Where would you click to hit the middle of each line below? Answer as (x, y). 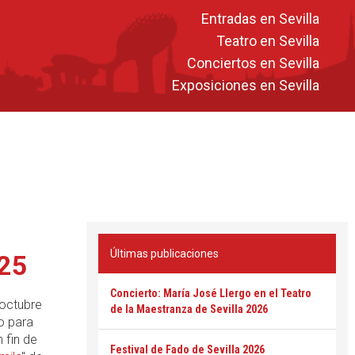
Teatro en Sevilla (268, 40)
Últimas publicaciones (164, 254)
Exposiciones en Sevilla (246, 85)
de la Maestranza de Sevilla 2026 (189, 309)
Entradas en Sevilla (260, 18)
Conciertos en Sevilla (253, 63)
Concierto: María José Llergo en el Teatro (211, 293)
